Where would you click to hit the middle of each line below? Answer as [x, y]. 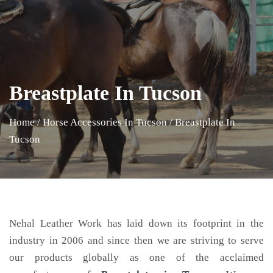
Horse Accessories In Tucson [105, 122]
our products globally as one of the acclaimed [136, 257]
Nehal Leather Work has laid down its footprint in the [136, 223]
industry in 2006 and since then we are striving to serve [136, 240]
